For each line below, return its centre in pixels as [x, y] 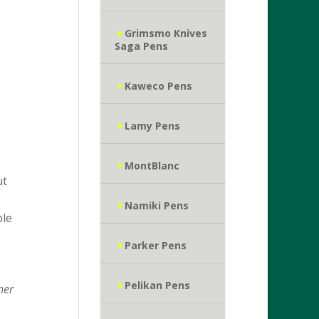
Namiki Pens [156, 205]
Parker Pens [155, 245]
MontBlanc [152, 166]
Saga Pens [141, 46]
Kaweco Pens [158, 86]
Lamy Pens [152, 126]
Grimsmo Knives [166, 33]
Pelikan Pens [157, 285]
